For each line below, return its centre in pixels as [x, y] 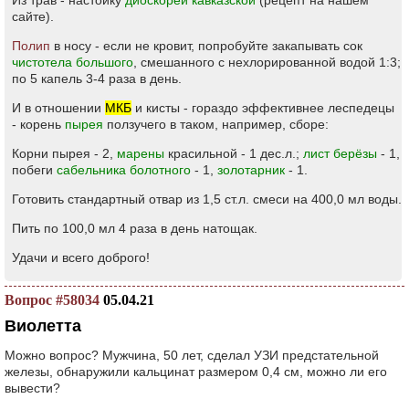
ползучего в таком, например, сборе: [216, 124]
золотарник [251, 170]
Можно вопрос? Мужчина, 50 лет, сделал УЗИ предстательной [192, 355]
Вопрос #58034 [52, 300]
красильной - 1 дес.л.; [234, 153]
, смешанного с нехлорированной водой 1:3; [267, 62]
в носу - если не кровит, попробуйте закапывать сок [206, 46]
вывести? [32, 388]
